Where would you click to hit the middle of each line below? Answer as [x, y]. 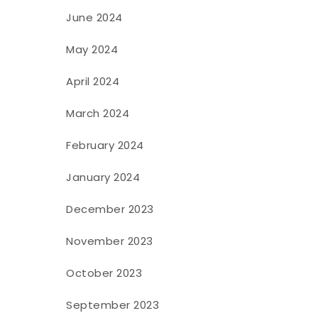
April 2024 [93, 81]
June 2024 [94, 17]
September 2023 [113, 305]
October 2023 [104, 273]
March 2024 [98, 113]
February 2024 [105, 145]
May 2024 [92, 49]
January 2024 [103, 177]
